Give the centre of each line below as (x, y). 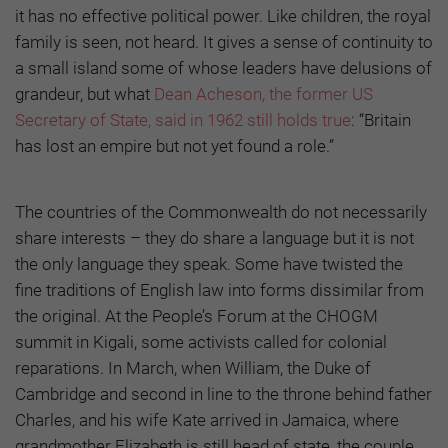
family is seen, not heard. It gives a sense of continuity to (224, 41)
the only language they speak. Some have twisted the (209, 263)
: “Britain (381, 119)
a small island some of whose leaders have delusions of (223, 67)
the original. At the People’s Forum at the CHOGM (196, 315)
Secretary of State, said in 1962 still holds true (183, 119)
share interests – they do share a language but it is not (214, 237)
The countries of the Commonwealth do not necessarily (221, 211)
